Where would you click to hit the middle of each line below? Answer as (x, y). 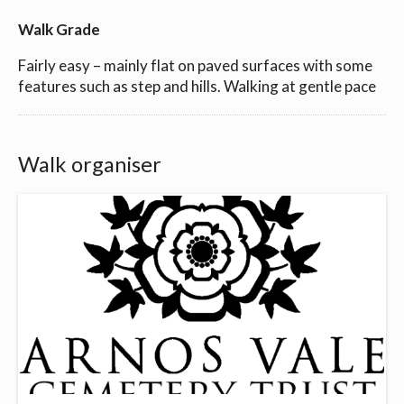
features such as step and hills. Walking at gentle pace (197, 86)
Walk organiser (90, 165)
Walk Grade (59, 29)
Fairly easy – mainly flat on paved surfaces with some (195, 65)
